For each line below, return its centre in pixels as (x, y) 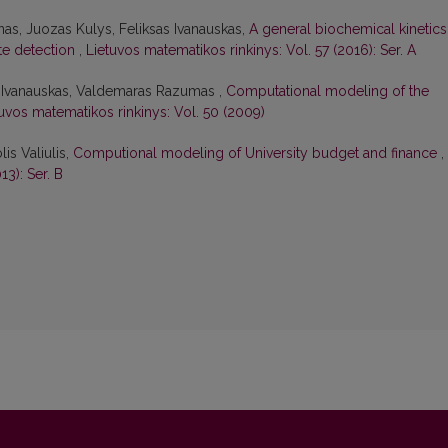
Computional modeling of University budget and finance (257, 153)
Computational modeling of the (327, 91)
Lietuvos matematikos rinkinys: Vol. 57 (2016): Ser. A (251, 50)
